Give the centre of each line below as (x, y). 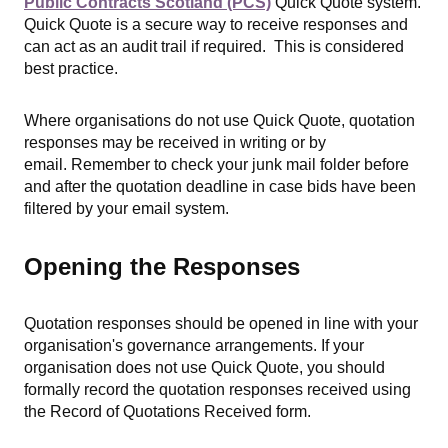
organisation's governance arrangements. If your (194, 346)
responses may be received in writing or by (175, 143)
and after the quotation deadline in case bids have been (220, 187)
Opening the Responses (162, 267)
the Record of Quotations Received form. (167, 412)
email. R (53, 165)
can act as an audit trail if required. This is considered (214, 47)
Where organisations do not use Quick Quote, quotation (219, 121)
